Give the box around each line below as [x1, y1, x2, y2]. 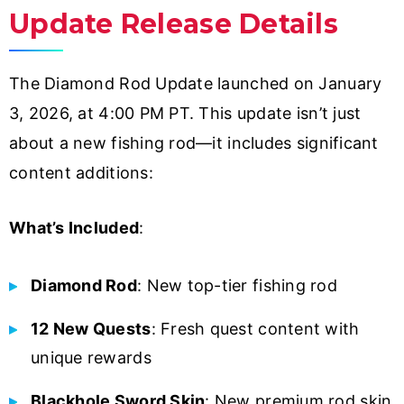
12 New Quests [31, 319, 151, 339]
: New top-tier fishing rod [136, 276, 338, 296]
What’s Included [9, 218, 140, 238]
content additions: [9, 163, 153, 183]
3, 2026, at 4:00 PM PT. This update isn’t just [9, 104, 362, 124]
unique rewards [31, 348, 151, 368]
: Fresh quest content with [151, 319, 360, 339]
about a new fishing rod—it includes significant [9, 133, 379, 153]
